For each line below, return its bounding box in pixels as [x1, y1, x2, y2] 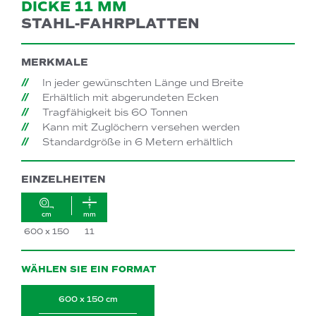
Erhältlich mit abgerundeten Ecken [42, 92, 219, 104]
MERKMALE [21, 56, 88, 69]
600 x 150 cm [58, 294, 118, 304]
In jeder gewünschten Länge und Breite [42, 77, 243, 90]
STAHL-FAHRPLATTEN [21, 15, 200, 33]
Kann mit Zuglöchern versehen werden [42, 121, 240, 134]
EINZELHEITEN [21, 174, 106, 186]
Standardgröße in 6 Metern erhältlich [42, 136, 233, 149]
